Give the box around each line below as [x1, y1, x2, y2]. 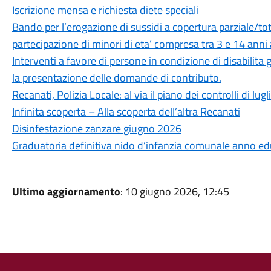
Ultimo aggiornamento [11, 183, 120, 200]
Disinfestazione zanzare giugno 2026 [11, 120, 181, 137]
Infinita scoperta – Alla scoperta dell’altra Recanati [11, 103, 240, 120]
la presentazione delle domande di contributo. [11, 70, 221, 86]
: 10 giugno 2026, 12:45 [120, 183, 229, 200]
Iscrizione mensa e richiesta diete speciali [11, 2, 198, 18]
